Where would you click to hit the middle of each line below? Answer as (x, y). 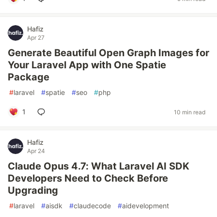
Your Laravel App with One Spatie (87, 65)
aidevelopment (146, 206)
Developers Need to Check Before (88, 178)
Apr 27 (36, 38)
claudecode (92, 206)
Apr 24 (36, 151)
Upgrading (33, 190)
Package (29, 77)
